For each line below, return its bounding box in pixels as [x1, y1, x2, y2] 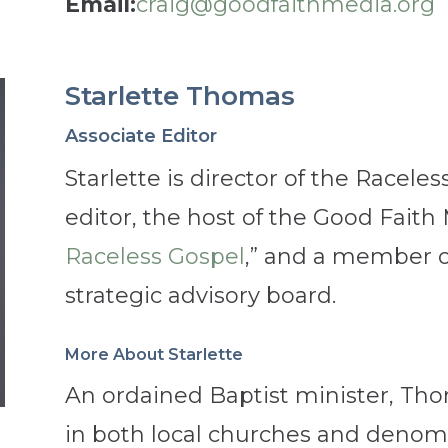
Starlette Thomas [64, 79, 295, 112]
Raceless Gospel [64, 242, 245, 270]
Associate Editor [64, 124, 217, 147]
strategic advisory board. [64, 281, 336, 309]
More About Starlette [64, 345, 243, 365]
